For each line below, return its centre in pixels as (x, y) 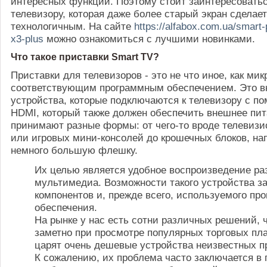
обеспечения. (66, 207)
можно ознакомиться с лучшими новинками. (149, 39)
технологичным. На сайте (71, 26)
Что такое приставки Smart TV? (85, 57)
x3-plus (27, 39)
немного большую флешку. (74, 150)
